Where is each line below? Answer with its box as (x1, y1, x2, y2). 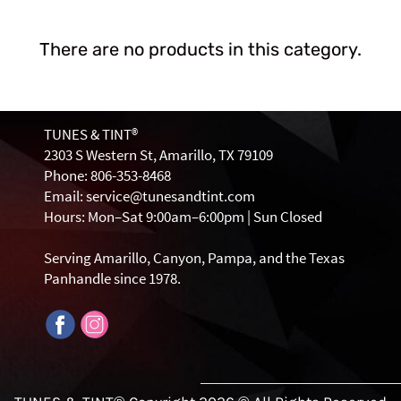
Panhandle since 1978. (44, 269, 181, 288)
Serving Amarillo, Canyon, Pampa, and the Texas (44, 248, 345, 268)
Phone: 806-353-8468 (44, 166, 171, 185)
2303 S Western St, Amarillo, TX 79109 (44, 145, 273, 165)
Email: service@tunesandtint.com (44, 186, 255, 206)
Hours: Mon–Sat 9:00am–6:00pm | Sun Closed (44, 207, 322, 226)
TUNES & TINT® (44, 124, 138, 144)
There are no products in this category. (39, 38, 362, 60)
